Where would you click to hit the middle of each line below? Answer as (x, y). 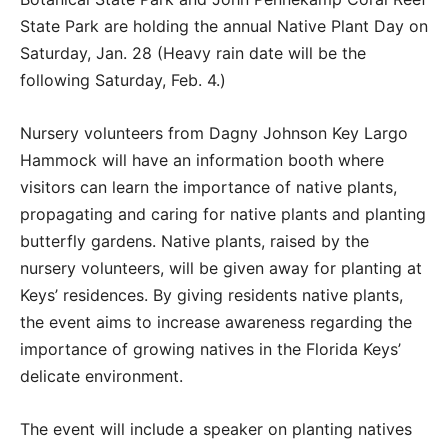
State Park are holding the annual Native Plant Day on (224, 25)
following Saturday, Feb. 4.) (123, 79)
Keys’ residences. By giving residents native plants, (211, 294)
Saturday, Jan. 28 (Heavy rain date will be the (193, 52)
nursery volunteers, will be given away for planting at (221, 267)
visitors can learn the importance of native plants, (208, 186)
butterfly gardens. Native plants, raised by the (194, 240)
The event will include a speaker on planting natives (216, 428)
